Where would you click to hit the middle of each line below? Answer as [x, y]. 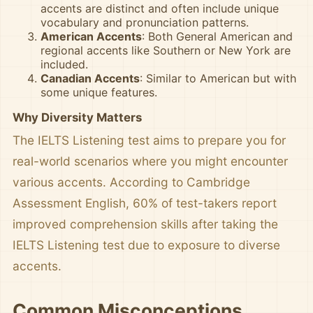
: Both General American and [217, 36]
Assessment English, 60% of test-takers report [145, 203]
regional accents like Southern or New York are [166, 50]
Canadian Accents [90, 78]
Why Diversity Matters [77, 117]
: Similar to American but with [218, 78]
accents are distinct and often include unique [160, 8]
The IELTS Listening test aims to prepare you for [149, 140]
